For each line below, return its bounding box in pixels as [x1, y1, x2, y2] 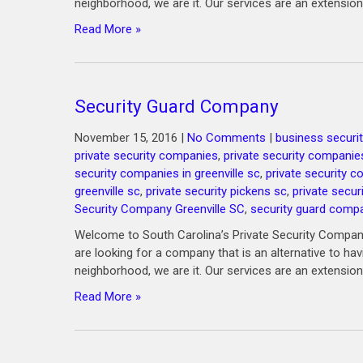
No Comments [187, 130, 266, 145]
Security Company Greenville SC [75, 202, 245, 216]
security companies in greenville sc [75, 166, 260, 181]
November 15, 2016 [75, 130, 177, 145]
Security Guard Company [75, 96, 279, 117]
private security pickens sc [146, 184, 287, 199]
